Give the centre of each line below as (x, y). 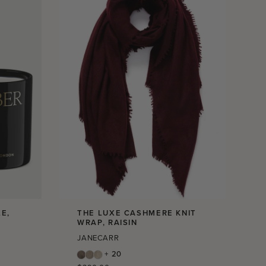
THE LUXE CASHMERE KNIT (137, 213)
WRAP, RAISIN (107, 222)
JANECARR (98, 237)
